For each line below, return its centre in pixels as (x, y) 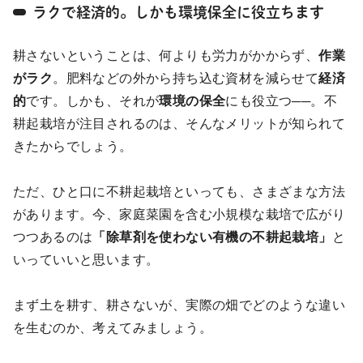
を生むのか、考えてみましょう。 (120, 327)
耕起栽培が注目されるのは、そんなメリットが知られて (179, 123)
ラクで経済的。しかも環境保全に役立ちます (178, 12)
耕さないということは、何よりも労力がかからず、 (166, 55)
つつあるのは (53, 237)
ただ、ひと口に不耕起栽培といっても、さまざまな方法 (179, 191)
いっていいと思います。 (93, 259)
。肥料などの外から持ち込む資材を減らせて (186, 78)
